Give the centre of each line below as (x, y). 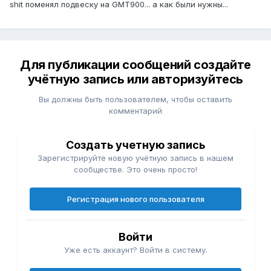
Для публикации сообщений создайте (135, 65)
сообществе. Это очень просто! (135, 170)
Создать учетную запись (135, 145)
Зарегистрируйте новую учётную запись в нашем (135, 158)
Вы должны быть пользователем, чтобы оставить (135, 100)
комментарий (135, 111)
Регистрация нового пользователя (135, 199)
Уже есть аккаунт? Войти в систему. (135, 250)
